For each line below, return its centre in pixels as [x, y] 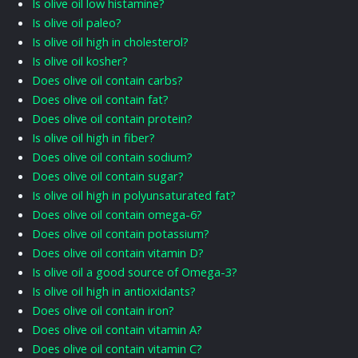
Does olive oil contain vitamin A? [117, 330]
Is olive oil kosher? [80, 61]
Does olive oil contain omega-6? [117, 215]
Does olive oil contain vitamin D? [118, 253]
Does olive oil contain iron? [103, 310]
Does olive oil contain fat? [100, 99]
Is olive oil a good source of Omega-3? [135, 272]
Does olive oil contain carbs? [107, 80]
